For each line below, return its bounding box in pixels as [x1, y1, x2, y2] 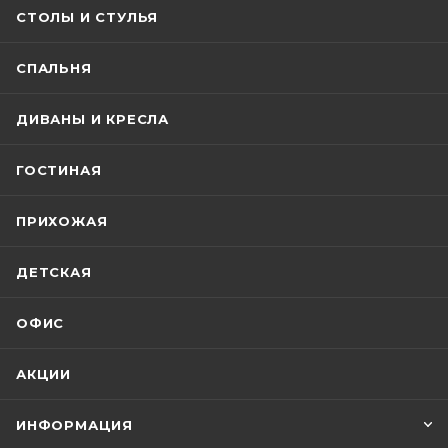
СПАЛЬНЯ [16, 60, 92, 77]
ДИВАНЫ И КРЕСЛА [16, 111, 170, 128]
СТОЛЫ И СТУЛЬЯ [16, 9, 159, 26]
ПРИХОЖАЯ [16, 213, 108, 230]
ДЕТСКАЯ [16, 264, 92, 281]
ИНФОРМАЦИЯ [16, 417, 133, 434]
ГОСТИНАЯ [16, 162, 102, 179]
